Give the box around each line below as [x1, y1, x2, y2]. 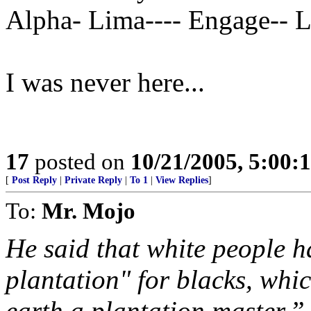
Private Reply [65, 175, 122, 185]
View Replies [155, 175, 208, 185]
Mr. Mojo [42, 198, 135, 224]
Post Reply [12, 175, 57, 185]
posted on [29, 149, 131, 174]
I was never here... [6, 67, 205, 97]
